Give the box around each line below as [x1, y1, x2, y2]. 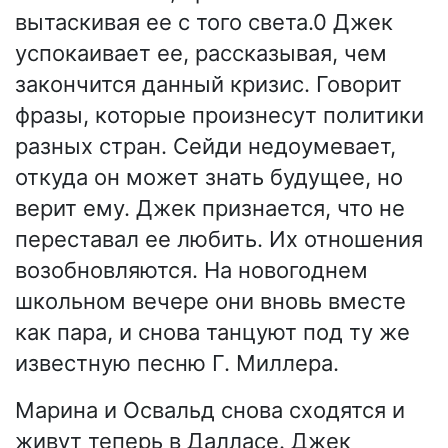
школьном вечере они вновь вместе [15, 288, 406, 315]
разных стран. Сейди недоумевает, [15, 133, 396, 160]
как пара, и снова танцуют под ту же [15, 319, 410, 346]
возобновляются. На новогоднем [15, 257, 368, 284]
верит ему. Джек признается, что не [15, 195, 405, 222]
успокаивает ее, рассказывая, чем [15, 40, 387, 67]
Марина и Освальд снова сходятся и [15, 397, 405, 424]
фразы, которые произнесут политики [15, 102, 424, 129]
